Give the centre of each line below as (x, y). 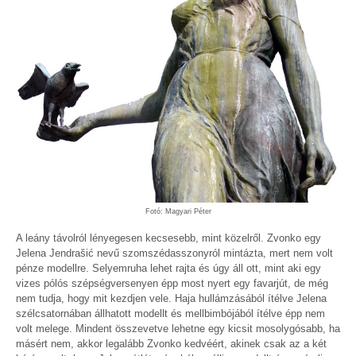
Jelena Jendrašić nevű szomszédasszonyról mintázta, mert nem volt (174, 253)
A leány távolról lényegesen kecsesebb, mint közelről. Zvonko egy (168, 238)
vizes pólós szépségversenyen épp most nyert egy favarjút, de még (172, 284)
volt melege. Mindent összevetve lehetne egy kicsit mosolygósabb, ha (178, 329)
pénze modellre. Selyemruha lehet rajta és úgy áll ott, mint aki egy (168, 269)
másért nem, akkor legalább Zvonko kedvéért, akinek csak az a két (171, 344)
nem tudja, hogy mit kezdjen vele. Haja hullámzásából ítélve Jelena (171, 299)
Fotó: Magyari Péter (178, 212)
